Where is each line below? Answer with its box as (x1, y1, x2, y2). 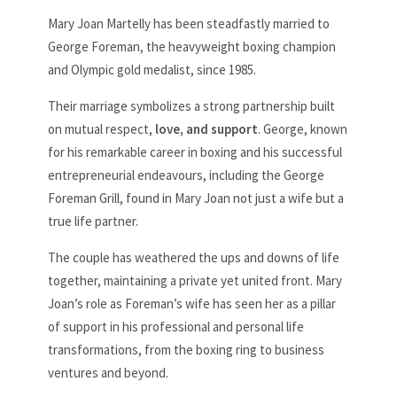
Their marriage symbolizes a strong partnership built (48, 97, 335, 114)
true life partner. (48, 212, 138, 230)
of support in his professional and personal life (48, 317, 304, 335)
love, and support (155, 120, 258, 137)
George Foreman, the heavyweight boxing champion (48, 37, 336, 55)
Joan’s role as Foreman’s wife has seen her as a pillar (48, 294, 336, 312)
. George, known (258, 120, 347, 137)
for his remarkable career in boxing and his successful (48, 143, 342, 160)
